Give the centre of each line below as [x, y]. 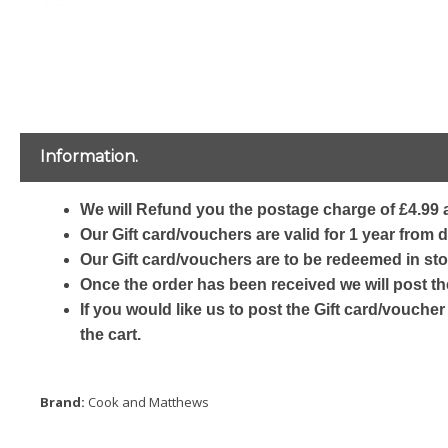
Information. [89, 157]
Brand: [64, 402]
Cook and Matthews [148, 402]
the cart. [110, 335]
